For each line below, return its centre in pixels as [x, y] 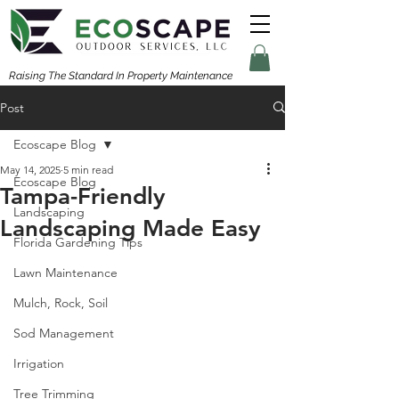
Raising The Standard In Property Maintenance [122, 75]
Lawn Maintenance [65, 272]
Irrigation [39, 363]
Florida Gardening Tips [78, 242]
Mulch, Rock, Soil [61, 302]
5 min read [88, 169]
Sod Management [64, 333]
